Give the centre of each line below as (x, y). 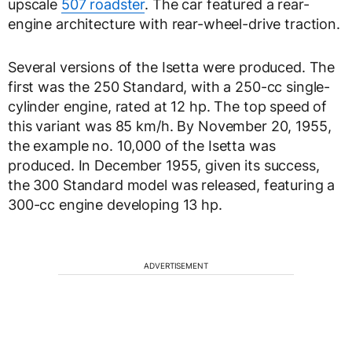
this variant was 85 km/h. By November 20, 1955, (170, 126)
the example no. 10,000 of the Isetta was (142, 145)
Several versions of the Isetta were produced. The (172, 67)
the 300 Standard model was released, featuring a (172, 185)
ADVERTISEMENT (176, 265)
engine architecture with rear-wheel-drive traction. (174, 24)
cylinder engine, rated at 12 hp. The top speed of (168, 106)
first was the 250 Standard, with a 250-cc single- (169, 86)
